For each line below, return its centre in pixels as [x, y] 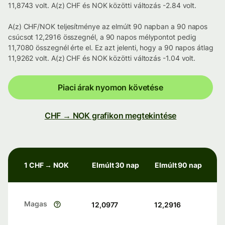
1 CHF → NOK [47, 165]
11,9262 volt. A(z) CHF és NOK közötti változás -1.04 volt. [102, 58]
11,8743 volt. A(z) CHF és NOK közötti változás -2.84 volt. [102, 6]
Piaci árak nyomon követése [110, 88]
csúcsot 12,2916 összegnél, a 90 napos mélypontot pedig [102, 37]
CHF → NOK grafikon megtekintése [110, 116]
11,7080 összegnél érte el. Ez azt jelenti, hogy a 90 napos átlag [111, 48]
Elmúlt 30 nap [116, 165]
